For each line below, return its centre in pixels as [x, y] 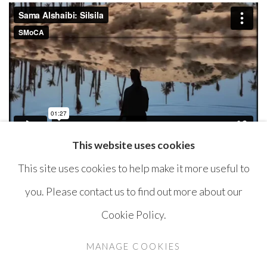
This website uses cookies [133, 145]
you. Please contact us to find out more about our [133, 191]
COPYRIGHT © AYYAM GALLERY [75, 243]
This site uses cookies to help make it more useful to [133, 168]
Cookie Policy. [133, 214]
